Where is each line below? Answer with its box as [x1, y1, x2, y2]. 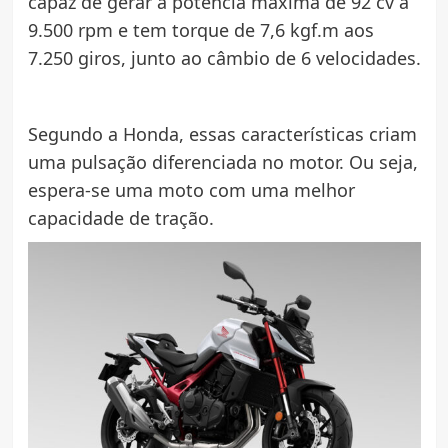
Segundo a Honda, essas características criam [27, 121, 417, 146]
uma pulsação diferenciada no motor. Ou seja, [27, 149, 418, 174]
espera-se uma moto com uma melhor [27, 177, 355, 202]
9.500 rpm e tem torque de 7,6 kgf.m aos [27, 17, 374, 42]
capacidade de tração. [27, 205, 214, 230]
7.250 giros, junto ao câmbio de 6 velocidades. [27, 45, 421, 70]
